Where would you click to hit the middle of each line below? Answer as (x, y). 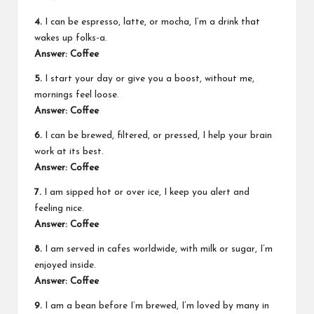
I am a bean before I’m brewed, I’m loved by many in (156, 306)
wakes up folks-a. (71, 39)
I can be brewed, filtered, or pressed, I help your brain (157, 136)
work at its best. (69, 152)
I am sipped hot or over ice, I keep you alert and (145, 193)
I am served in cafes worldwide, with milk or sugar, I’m (157, 250)
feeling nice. (59, 209)
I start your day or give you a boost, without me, (148, 79)
